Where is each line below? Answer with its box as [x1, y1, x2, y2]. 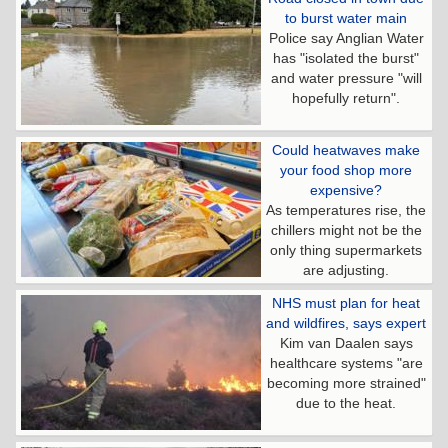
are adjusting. [303, 261, 389, 278]
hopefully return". [292, 89, 400, 106]
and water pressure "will [270, 69, 422, 86]
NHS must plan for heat [272, 294, 420, 311]
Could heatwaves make [272, 141, 420, 158]
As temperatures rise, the [266, 201, 426, 218]
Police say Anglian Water [268, 29, 424, 46]
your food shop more [280, 161, 412, 178]
